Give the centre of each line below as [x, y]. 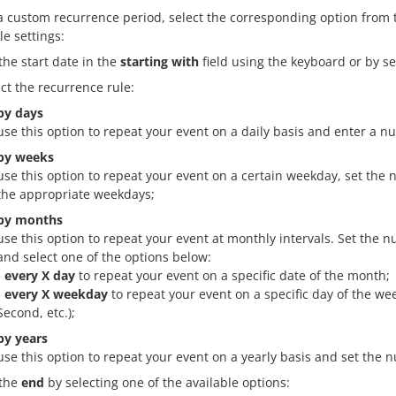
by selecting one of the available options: [167, 382]
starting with [160, 61]
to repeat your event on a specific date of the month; [232, 275]
